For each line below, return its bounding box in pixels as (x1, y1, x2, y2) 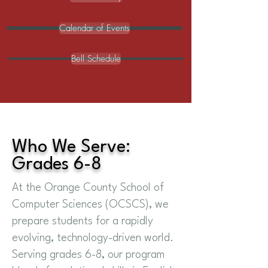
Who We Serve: (12, 139, 130, 156)
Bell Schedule (71, 53, 121, 65)
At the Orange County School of (12, 182, 164, 193)
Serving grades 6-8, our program (12, 249, 165, 260)
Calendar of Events (59, 22, 130, 34)
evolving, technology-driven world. (12, 233, 173, 243)
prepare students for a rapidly (12, 216, 153, 227)
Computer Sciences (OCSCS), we (12, 199, 169, 210)
